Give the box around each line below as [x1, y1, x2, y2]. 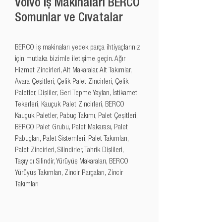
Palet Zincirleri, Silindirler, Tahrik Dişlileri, [15, 147, 123, 154]
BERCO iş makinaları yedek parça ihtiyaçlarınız [15, 44, 140, 52]
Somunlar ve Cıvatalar [15, 12, 123, 25]
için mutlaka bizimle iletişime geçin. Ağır [15, 55, 125, 63]
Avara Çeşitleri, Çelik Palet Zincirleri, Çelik [15, 78, 128, 86]
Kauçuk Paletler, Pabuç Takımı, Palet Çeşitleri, [15, 112, 137, 120]
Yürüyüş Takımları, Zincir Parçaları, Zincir [15, 169, 123, 177]
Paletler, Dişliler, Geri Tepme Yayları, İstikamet [15, 90, 137, 97]
